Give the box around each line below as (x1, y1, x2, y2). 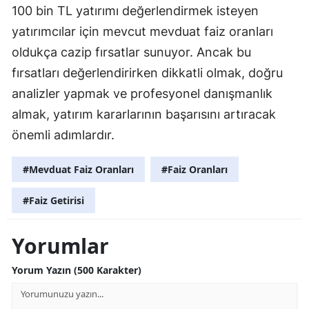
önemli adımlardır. (12, 127, 114, 142)
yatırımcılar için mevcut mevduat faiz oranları (12, 23, 273, 39)
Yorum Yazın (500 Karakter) (12, 263, 141, 277)
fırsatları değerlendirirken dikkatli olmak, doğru (12, 65, 283, 80)
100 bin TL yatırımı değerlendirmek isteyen (12, 3, 259, 18)
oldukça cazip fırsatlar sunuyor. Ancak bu (12, 44, 251, 59)
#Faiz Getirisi (23, 193, 84, 207)
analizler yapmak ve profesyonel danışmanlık (12, 86, 272, 101)
